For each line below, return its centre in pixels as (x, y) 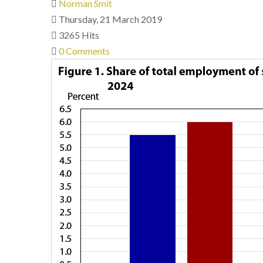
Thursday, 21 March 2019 (110, 19)
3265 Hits (79, 35)
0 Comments (84, 51)
